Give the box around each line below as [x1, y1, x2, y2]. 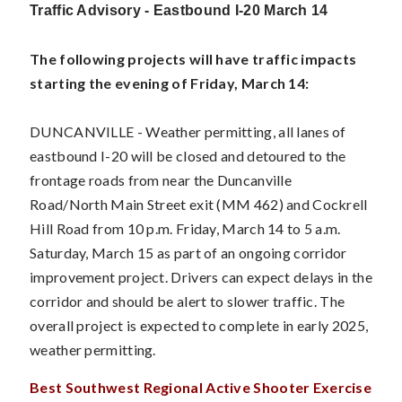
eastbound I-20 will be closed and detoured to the [30, 146, 346, 164]
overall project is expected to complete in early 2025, [30, 316, 369, 334]
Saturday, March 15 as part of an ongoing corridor [30, 243, 347, 261]
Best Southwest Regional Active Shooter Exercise [30, 378, 372, 396]
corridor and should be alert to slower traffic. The [30, 292, 345, 310]
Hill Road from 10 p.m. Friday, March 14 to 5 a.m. [30, 219, 341, 237]
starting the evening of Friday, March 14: [30, 74, 310, 92]
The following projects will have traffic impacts [30, 49, 357, 67]
